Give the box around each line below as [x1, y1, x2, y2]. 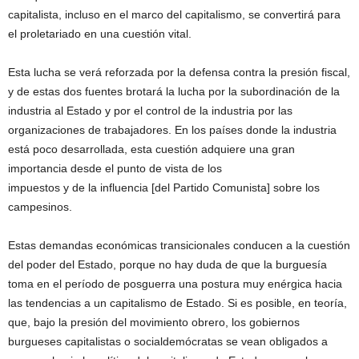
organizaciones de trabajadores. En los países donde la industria [8, 123, 337, 137]
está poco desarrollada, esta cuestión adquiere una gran [8, 143, 295, 156]
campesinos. [8, 200, 72, 214]
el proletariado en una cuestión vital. [8, 27, 192, 41]
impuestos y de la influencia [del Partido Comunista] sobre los [8, 181, 320, 195]
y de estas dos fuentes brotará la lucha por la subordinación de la [8, 85, 340, 99]
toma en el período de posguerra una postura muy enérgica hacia [8, 277, 342, 291]
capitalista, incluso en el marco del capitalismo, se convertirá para [8, 8, 341, 22]
